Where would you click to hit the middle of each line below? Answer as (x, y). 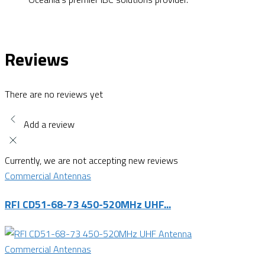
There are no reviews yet (54, 94)
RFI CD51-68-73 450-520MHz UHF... (88, 205)
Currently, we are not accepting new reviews (91, 160)
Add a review (49, 124)
